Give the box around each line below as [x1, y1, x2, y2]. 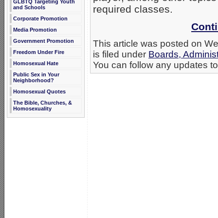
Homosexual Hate [13, 60, 58, 66]
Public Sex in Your [13, 72, 59, 77]
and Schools [13, 4, 45, 10]
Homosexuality [13, 106, 52, 111]
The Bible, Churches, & [13, 100, 72, 106]
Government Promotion [13, 38, 74, 44]
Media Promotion [13, 27, 57, 33]
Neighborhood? [13, 77, 54, 83]
